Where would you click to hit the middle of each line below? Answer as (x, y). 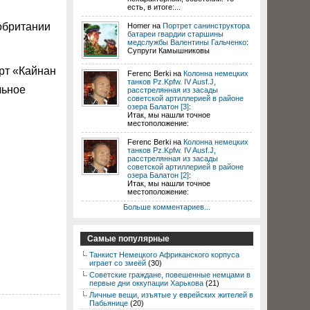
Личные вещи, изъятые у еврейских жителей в (171, 295)
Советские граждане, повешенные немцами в (170, 275)
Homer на (145, 26)
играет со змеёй (118, 263)
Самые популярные (128, 239)
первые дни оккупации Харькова (146, 283)
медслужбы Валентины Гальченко (187, 42)
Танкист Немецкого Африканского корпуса (164, 255)
